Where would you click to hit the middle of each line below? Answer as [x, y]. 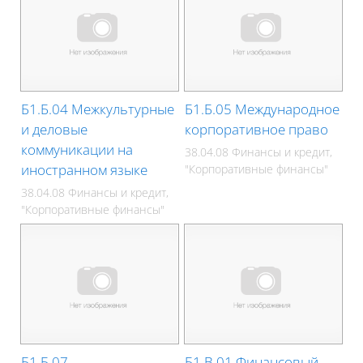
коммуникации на [77, 149]
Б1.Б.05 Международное [263, 109]
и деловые [55, 129]
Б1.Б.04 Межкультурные [98, 109]
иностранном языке [85, 169]
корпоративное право [257, 129]
